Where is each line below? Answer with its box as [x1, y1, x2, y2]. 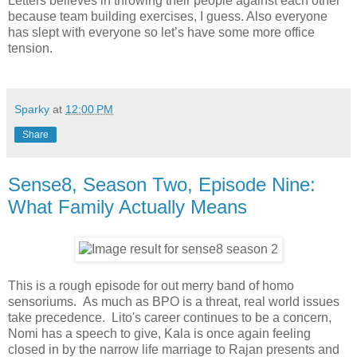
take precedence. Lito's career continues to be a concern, [8, 311, 331, 325]
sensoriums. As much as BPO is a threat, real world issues [8, 295, 339, 309]
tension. [8, 41, 53, 55]
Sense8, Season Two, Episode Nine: [8, 173, 316, 195]
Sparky [14, 102, 49, 116]
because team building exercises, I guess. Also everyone [8, 9, 328, 23]
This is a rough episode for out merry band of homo [8, 279, 294, 293]
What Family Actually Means [8, 195, 247, 218]
